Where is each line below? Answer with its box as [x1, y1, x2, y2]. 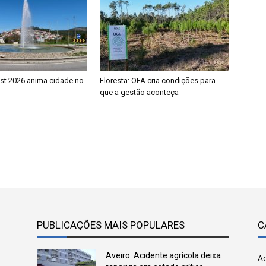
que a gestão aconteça [100, 88, 179, 97]
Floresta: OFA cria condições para [100, 76, 216, 85]
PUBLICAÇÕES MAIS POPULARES [37, 219, 185, 231]
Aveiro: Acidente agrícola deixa [106, 251, 221, 260]
